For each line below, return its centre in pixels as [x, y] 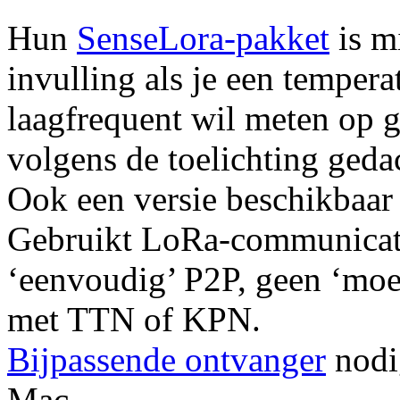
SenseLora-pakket [203, 38]
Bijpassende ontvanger [167, 360]
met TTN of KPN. [134, 320]
